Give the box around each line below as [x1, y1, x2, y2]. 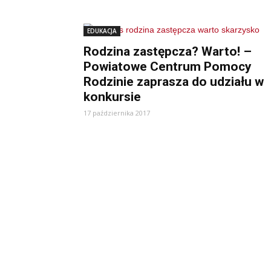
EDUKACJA [87, 27, 117, 35]
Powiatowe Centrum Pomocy [83, 59, 252, 74]
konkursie [83, 90, 141, 104]
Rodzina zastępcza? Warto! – [83, 44, 252, 59]
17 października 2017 [83, 108, 150, 117]
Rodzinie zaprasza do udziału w [83, 74, 264, 89]
